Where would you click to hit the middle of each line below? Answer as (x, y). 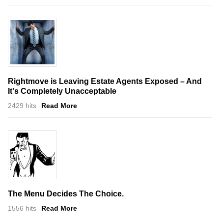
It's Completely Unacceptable (62, 91)
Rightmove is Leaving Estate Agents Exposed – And (105, 81)
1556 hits (22, 208)
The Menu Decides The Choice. (66, 193)
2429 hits (22, 105)
